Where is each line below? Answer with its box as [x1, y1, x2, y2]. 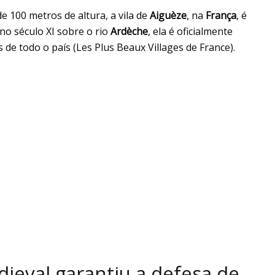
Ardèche [110, 24, 148, 38]
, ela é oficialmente [148, 24, 233, 38]
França [206, 8, 236, 22]
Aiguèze [150, 8, 187, 22]
